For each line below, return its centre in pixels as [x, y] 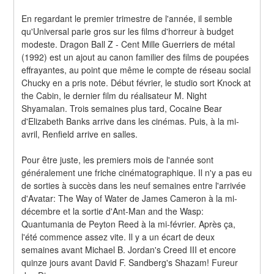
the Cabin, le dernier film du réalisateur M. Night [114, 95]
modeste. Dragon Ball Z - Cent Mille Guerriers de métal [128, 44]
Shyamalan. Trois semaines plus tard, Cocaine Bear [122, 108]
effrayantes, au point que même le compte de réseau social [136, 69]
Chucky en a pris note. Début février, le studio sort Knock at [136, 82]
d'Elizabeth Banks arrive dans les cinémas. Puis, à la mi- [131, 121]
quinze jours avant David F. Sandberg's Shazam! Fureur [130, 262]
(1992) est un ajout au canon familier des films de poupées [135, 57]
